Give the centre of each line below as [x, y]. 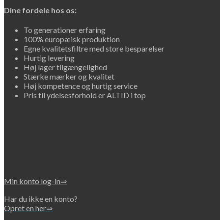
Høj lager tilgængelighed [65, 67]
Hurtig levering [49, 58]
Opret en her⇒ [28, 208]
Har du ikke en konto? [41, 199]
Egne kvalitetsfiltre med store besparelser [94, 48]
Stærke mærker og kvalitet [69, 76]
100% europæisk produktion [72, 39]
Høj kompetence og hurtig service [81, 86]
